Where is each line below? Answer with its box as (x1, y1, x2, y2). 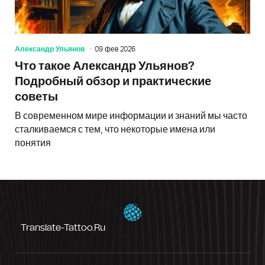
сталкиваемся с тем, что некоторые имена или (15, 124, 215, 134)
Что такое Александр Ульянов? (15, 60, 195, 72)
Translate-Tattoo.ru (21, 222, 105, 232)
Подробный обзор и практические (15, 75, 211, 88)
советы (15, 91, 58, 103)
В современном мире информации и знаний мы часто (15, 111, 247, 121)
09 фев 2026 (95, 45, 135, 53)
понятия (15, 138, 51, 148)
